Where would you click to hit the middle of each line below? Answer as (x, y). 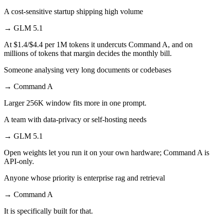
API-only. (19, 161)
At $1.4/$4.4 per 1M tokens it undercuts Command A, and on (98, 44)
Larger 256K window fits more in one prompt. (75, 103)
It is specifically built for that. (48, 211)
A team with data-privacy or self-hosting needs (75, 119)
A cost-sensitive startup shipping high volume (73, 11)
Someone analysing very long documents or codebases (88, 70)
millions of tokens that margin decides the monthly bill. (88, 53)
